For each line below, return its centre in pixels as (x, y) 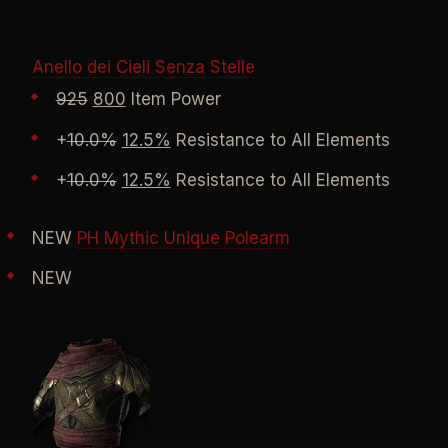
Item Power (173, 99)
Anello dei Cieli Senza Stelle (143, 67)
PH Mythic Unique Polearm (183, 237)
